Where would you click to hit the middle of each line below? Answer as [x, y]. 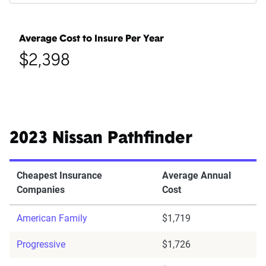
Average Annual [197, 176]
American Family [52, 218]
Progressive [41, 245]
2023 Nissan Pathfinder [101, 139]
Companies [41, 190]
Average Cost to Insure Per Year [91, 39]
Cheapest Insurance [59, 176]
